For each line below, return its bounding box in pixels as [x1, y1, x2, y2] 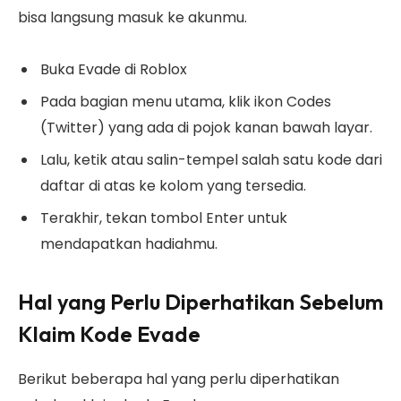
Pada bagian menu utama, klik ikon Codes [40, 90, 331, 112]
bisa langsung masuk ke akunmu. [18, 6, 247, 28]
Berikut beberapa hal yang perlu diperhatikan [18, 369, 339, 390]
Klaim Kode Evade [18, 320, 200, 348]
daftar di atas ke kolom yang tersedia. [40, 175, 306, 196]
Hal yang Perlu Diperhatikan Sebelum [18, 288, 383, 316]
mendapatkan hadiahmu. [40, 233, 218, 254]
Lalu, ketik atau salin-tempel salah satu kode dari [40, 149, 382, 170]
